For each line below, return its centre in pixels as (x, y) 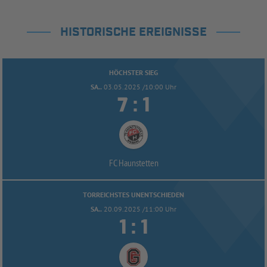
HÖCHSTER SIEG (133, 73)
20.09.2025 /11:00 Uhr (140, 209)
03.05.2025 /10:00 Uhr (140, 87)
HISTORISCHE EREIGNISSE (133, 32)
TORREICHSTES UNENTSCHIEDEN (133, 195)
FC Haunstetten (133, 163)
